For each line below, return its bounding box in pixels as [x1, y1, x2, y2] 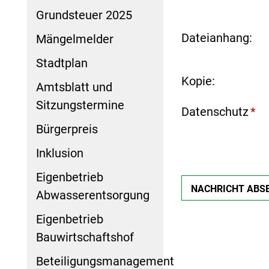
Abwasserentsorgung [36, 187, 150, 202]
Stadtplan [36, 55, 88, 70]
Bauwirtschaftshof [36, 229, 134, 244]
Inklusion [36, 145, 83, 160]
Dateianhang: [181, 31, 252, 46]
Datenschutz [181, 104, 249, 119]
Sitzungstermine [36, 97, 124, 112]
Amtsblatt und [36, 79, 112, 94]
